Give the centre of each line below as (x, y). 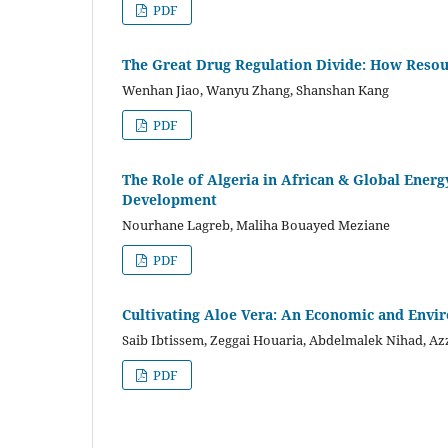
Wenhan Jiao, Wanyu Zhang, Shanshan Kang (255, 89)
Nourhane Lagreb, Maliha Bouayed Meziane (256, 224)
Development (169, 199)
